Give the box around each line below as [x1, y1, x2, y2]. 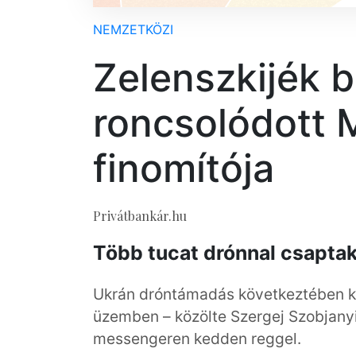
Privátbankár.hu [93, 207, 187, 224]
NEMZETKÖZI [93, 21, 173, 37]
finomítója [93, 145, 274, 192]
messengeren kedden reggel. [93, 329, 301, 349]
